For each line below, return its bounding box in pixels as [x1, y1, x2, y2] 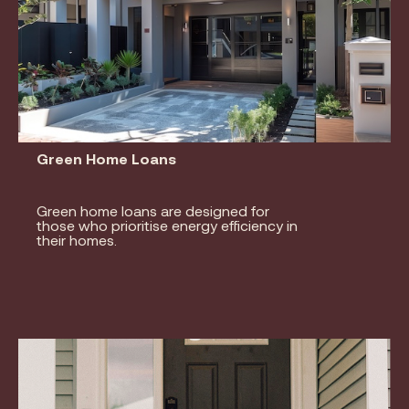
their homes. [37, 230, 117, 248]
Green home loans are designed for [37, 201, 269, 219]
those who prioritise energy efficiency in [37, 215, 298, 234]
